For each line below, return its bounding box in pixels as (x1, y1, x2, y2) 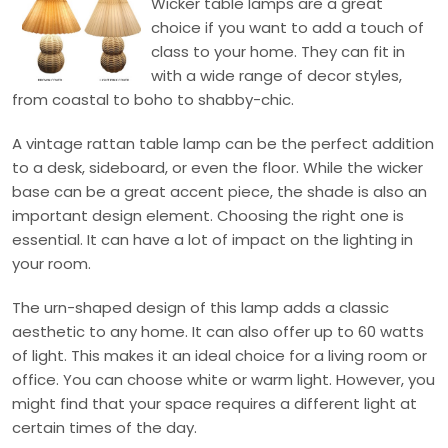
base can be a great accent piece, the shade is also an (12, 181, 427, 202)
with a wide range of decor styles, (150, 65, 402, 86)
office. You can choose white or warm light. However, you (12, 369, 435, 390)
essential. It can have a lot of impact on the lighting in (12, 229, 413, 250)
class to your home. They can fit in (150, 41, 405, 62)
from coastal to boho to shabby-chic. (12, 89, 294, 110)
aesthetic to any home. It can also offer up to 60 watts (12, 321, 424, 342)
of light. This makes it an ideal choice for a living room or (12, 345, 427, 366)
